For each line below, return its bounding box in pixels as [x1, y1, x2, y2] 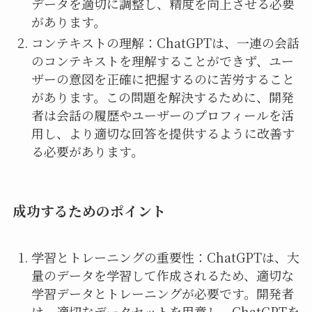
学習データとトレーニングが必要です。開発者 [31, 283, 294, 302]
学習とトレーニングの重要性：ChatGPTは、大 [31, 247, 299, 266]
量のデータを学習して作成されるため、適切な [31, 265, 294, 284]
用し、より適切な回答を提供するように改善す [31, 124, 295, 143]
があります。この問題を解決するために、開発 [31, 88, 294, 107]
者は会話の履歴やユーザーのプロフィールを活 [31, 106, 294, 125]
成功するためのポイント [12, 201, 166, 221]
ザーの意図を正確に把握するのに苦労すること [31, 70, 295, 88]
